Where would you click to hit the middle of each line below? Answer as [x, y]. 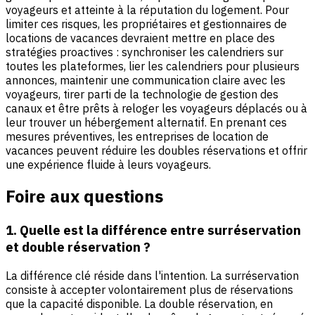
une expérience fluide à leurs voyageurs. [108, 164]
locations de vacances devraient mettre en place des [140, 38]
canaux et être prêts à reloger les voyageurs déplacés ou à [156, 108]
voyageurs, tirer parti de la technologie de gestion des [142, 94]
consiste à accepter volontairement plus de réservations [149, 290]
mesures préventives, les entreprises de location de [137, 136]
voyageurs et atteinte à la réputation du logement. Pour [147, 9]
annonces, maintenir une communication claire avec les [146, 80]
